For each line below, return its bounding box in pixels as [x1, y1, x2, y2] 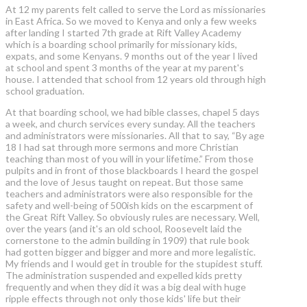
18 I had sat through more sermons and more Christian [5, 141, 238, 153]
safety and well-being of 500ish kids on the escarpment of [5, 199, 253, 212]
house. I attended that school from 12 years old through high [5, 73, 266, 86]
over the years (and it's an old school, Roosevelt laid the [5, 223, 242, 235]
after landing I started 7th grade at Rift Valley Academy [5, 27, 241, 39]
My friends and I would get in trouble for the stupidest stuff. [5, 258, 262, 270]
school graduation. [5, 85, 84, 97]
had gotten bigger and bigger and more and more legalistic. [5, 246, 256, 258]
